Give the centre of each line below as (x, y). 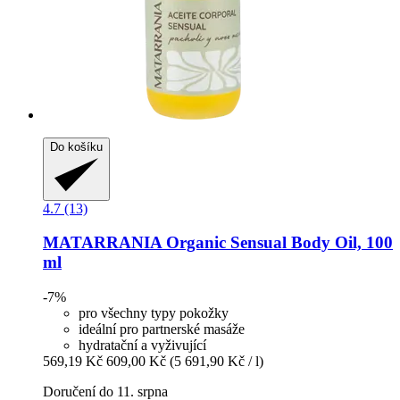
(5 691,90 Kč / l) (217, 361)
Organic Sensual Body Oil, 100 (277, 243)
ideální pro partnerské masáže (162, 329)
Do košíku (76, 147)
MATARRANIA (102, 243)
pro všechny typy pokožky (154, 313)
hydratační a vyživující (142, 345)
